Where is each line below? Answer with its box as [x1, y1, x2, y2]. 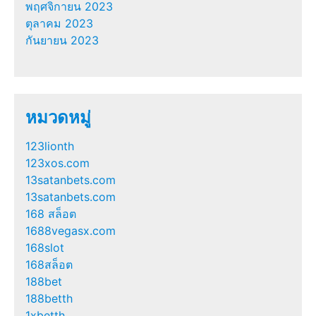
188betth [25, 291, 73, 305]
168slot [25, 240, 64, 255]
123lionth [25, 138, 74, 153]
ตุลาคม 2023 [25, 16, 93, 30]
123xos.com [25, 155, 90, 170]
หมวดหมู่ [25, 107, 91, 128]
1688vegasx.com [25, 223, 116, 238]
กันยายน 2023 [25, 32, 99, 47]
